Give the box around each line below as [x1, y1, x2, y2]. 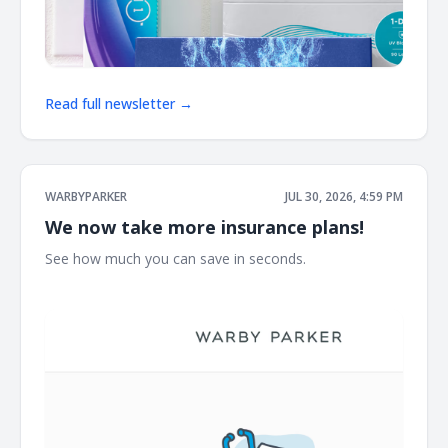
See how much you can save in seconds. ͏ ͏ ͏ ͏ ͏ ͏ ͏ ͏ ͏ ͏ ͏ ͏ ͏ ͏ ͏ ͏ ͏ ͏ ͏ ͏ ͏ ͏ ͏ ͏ [45, 248, 402, 268]
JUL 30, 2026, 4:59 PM [285, 187, 403, 205]
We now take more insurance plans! [45, 214, 364, 239]
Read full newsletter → [45, 93, 193, 113]
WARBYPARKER [45, 187, 127, 205]
